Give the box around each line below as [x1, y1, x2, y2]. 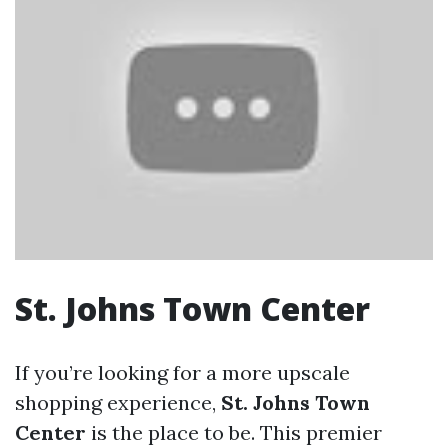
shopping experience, [15, 389, 221, 415]
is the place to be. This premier [86, 419, 382, 445]
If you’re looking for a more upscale [15, 359, 350, 385]
